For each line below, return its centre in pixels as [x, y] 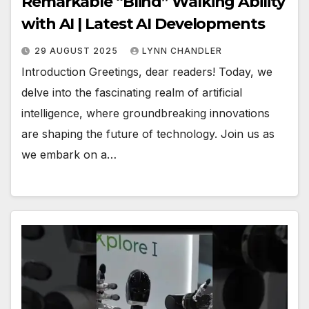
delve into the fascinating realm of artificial [132, 92]
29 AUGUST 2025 [78, 50]
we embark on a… [69, 154]
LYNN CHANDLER [182, 50]
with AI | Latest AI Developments [143, 23]
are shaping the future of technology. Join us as [148, 133]
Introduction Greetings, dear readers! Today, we [147, 71]
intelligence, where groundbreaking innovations [146, 113]
